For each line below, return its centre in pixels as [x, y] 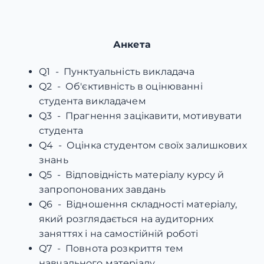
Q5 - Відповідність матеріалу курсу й [132, 174]
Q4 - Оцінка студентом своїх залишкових [143, 145]
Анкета [132, 44]
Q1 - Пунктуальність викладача [117, 71]
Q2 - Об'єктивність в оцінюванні [121, 86]
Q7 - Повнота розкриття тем [111, 248]
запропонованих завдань [103, 189]
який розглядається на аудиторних [126, 219]
